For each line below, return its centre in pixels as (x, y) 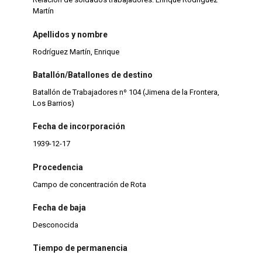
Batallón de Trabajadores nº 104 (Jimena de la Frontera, (126, 92)
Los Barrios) (53, 103)
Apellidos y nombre (70, 34)
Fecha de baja (59, 208)
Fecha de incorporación (79, 127)
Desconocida (55, 225)
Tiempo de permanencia (80, 248)
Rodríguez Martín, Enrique (76, 51)
